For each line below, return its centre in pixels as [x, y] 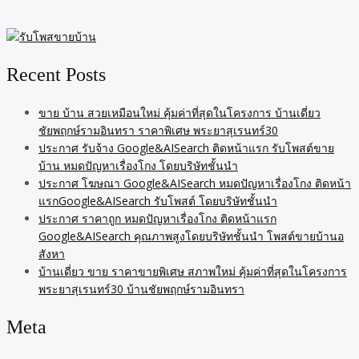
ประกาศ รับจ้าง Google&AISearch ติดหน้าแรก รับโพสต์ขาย [186, 147]
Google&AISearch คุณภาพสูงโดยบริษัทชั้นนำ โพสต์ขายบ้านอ [191, 236]
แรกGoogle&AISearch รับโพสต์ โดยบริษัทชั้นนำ [158, 200]
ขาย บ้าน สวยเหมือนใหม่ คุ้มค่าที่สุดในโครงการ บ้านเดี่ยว [179, 112]
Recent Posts [56, 74]
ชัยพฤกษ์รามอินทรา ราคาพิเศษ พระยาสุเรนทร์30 [158, 130]
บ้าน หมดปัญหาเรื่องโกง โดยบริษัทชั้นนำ [138, 165]
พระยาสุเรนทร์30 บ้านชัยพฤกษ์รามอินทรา [141, 288]
